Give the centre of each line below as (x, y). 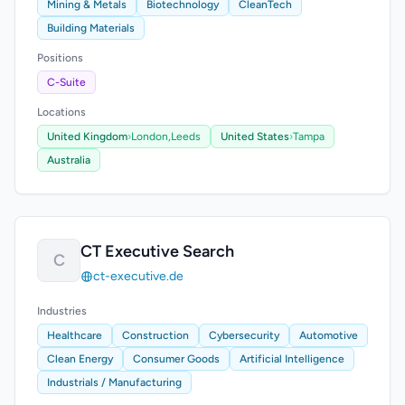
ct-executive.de (138, 276)
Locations (61, 112)
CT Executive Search (157, 251)
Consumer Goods (176, 359)
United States (255, 137)
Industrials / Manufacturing (114, 382)
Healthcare (75, 335)
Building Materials (91, 28)
